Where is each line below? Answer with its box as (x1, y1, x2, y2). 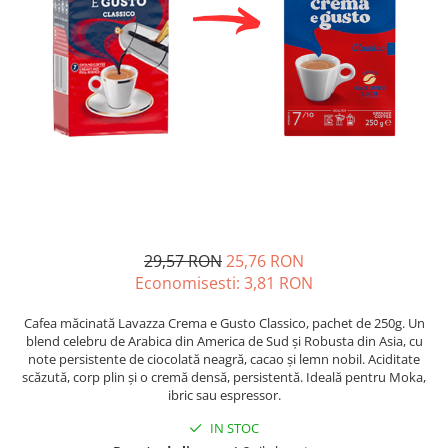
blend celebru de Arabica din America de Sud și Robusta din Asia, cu (25, 331, 423, 350)
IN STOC (207, 418, 259, 437)
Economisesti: (135, 271, 244, 294)
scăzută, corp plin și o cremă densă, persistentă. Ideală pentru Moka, (22, 367, 426, 386)
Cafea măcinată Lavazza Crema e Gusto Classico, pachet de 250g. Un (23, 313, 425, 332)
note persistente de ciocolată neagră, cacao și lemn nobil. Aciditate (28, 349, 420, 368)
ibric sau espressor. (167, 385, 281, 404)
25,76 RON (226, 249, 304, 272)
